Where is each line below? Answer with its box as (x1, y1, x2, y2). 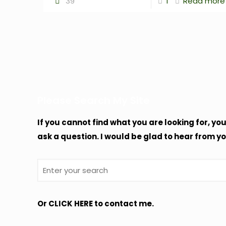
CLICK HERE (48, 198, 93, 209)
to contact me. (93, 198, 154, 209)
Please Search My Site (37, 93, 150, 107)
